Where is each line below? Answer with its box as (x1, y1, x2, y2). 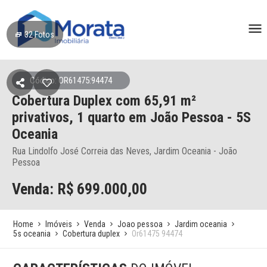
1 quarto (77, 109, 129, 126)
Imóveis (45, 219, 73, 229)
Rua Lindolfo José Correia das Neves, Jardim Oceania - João (12, 145, 237, 157)
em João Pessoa (129, 109, 223, 126)
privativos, (12, 109, 77, 126)
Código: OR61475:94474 (30, 75, 112, 86)
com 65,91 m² (116, 92, 196, 109)
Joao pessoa (117, 219, 163, 229)
